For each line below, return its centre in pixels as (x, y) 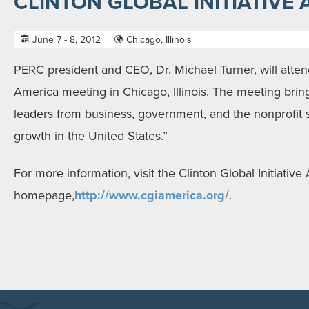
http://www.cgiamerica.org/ (152, 195)
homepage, (44, 195)
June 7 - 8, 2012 (67, 40)
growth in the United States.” (91, 136)
